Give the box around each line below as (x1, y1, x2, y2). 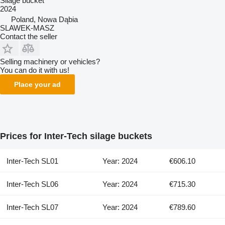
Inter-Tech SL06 (6, 179, 58, 188)
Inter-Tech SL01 (6, 156, 58, 165)
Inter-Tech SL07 (6, 202, 58, 211)
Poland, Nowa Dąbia (11, 15, 78, 24)
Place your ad (14, 80, 61, 88)
